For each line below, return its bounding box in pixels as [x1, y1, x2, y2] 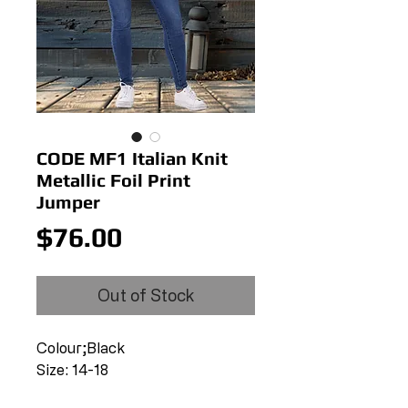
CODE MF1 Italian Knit [36, 148, 228, 168]
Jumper [36, 191, 100, 212]
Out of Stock [97, 286, 194, 304]
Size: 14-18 [36, 362, 108, 378]
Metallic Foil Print [36, 169, 190, 190]
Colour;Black [36, 340, 125, 356]
